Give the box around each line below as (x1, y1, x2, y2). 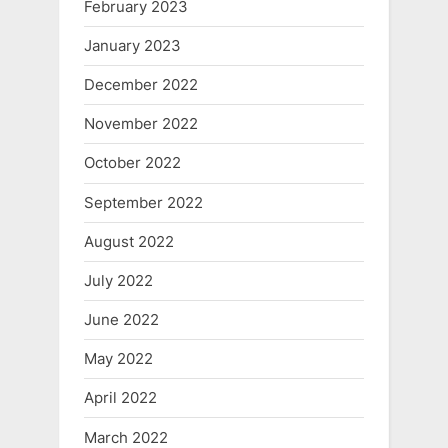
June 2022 (84, 310, 159, 330)
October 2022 (84, 153, 181, 173)
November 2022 (84, 114, 198, 134)
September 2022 (84, 192, 203, 212)
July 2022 (84, 270, 153, 290)
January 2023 (84, 35, 181, 55)
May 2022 (84, 349, 153, 369)
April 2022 (84, 388, 157, 408)
